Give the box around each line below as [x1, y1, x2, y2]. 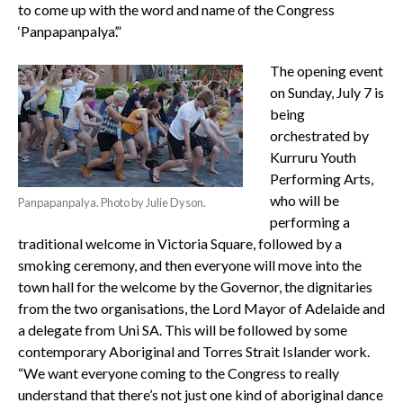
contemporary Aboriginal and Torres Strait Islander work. [17, 342, 370, 360]
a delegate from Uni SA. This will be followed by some [17, 320, 347, 338]
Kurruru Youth [269, 148, 356, 166]
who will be [269, 191, 339, 209]
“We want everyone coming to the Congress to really [17, 363, 339, 381]
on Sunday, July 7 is [269, 83, 384, 101]
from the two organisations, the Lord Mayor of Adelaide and [17, 299, 385, 317]
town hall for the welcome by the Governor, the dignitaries [17, 277, 372, 295]
